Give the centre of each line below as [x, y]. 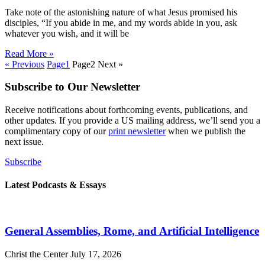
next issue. [24, 142]
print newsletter [137, 131]
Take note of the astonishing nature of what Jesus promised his [121, 12]
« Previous [25, 64]
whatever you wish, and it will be [67, 33]
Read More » [29, 53]
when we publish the [206, 131]
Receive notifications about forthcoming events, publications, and [126, 110]
